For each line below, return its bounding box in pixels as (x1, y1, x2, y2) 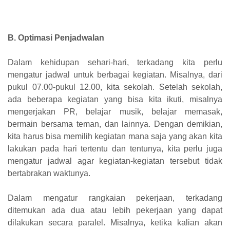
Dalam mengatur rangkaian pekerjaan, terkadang (8, 193, 222, 202)
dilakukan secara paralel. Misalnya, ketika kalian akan (8, 218, 222, 227)
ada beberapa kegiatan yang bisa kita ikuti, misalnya (8, 94, 222, 104)
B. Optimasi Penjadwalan (8, 33, 104, 42)
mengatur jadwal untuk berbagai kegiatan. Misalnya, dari (8, 70, 222, 79)
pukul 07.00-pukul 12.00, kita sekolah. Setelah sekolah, (8, 82, 222, 91)
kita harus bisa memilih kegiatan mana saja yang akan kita (8, 131, 222, 141)
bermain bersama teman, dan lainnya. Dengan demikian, (8, 119, 222, 128)
